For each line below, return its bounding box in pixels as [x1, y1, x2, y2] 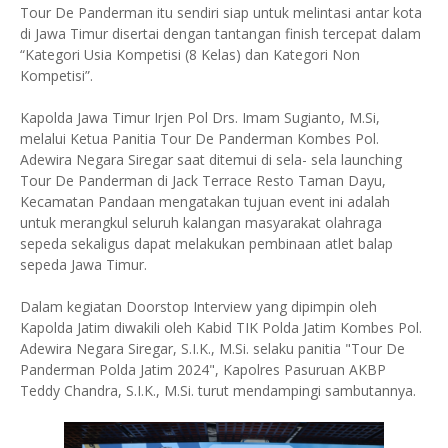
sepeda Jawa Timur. [20, 255, 147, 274]
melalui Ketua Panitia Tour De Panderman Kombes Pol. [20, 129, 379, 148]
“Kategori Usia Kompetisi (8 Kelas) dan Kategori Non [20, 45, 360, 64]
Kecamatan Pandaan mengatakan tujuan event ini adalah [20, 192, 390, 211]
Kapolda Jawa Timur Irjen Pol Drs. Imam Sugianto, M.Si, [20, 108, 380, 127]
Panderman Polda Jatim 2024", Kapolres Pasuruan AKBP [20, 360, 386, 379]
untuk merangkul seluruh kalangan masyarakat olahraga [20, 213, 382, 232]
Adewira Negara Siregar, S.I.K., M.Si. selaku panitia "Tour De [20, 339, 405, 358]
